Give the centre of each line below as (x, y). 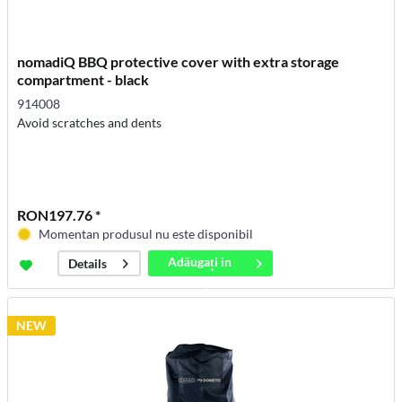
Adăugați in (200, 262)
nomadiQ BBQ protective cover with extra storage (179, 62)
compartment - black (83, 80)
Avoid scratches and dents (90, 123)
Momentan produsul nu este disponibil (146, 234)
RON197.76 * (59, 215)
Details (88, 264)
